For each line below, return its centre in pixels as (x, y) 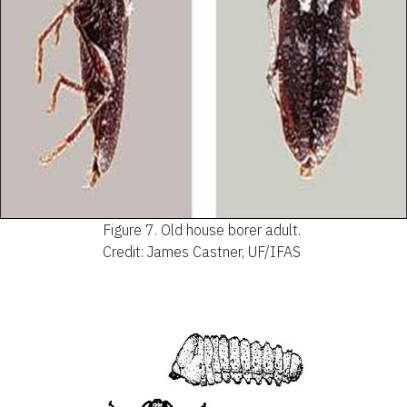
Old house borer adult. (231, 229)
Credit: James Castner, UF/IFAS (202, 251)
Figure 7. (130, 229)
